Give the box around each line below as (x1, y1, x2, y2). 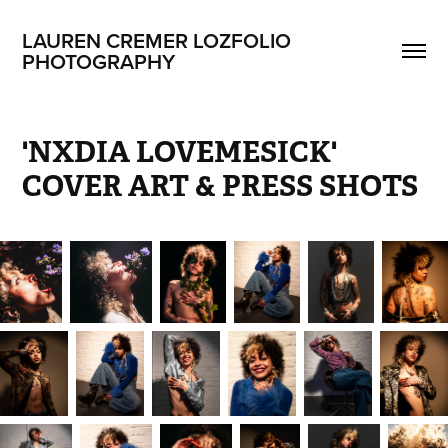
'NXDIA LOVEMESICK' (22, 133, 338, 170)
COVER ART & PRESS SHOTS (22, 167, 419, 204)
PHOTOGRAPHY (22, 46, 176, 76)
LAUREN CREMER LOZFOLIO (22, 25, 292, 55)
